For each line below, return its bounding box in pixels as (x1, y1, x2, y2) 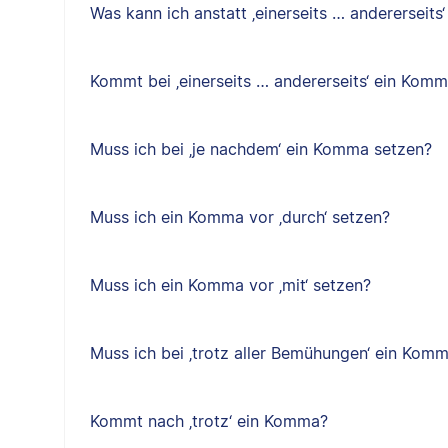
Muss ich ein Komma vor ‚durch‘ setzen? (89, 207, 390, 227)
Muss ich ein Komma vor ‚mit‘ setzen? (89, 275, 371, 295)
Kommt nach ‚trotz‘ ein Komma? (89, 411, 328, 431)
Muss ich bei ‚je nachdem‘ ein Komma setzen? (89, 139, 432, 159)
